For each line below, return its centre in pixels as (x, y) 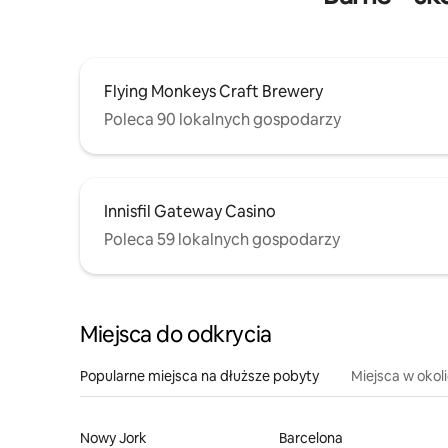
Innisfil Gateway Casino (190, 211)
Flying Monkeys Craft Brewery (213, 91)
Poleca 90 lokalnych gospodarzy (222, 119)
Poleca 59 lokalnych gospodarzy (222, 239)
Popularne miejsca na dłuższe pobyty (199, 375)
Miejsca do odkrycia (176, 334)
